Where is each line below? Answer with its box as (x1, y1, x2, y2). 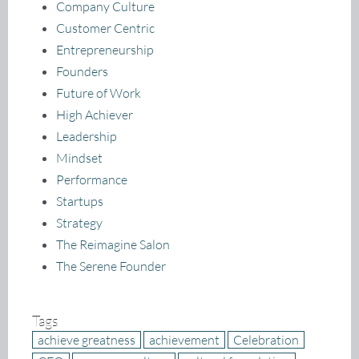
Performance (56, 171, 127, 188)
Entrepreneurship (56, 41, 154, 58)
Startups (56, 192, 103, 209)
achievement (149, 332, 220, 349)
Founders (56, 63, 108, 79)
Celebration (233, 332, 299, 349)
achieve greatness (38, 332, 135, 349)
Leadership (56, 127, 117, 144)
